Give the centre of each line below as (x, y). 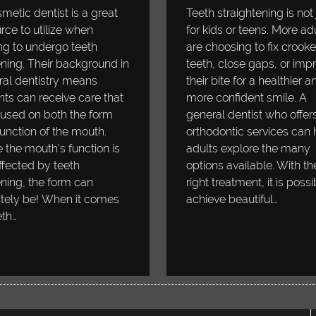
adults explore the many (248, 149)
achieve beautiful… (232, 200)
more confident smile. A (246, 98)
